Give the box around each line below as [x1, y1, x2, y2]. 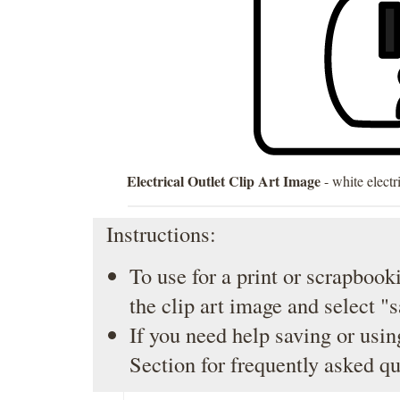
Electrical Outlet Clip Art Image [127, 171, 321, 191]
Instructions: [93, 219, 216, 248]
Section [129, 349, 196, 379]
